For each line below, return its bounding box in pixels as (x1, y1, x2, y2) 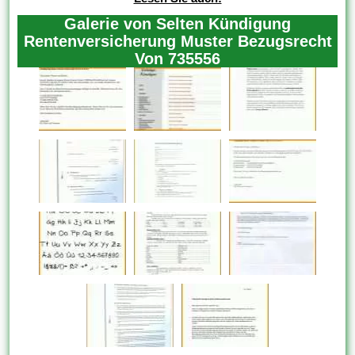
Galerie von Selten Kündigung (64, 14, 291, 32)
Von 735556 (135, 49, 220, 67)
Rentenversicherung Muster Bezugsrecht (23, 32, 332, 50)
